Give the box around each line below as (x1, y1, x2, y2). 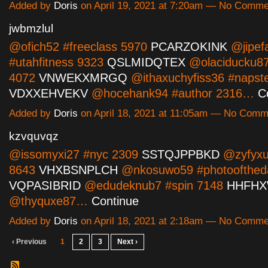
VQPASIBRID (9, 179, 81, 193)
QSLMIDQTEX (107, 56, 185, 69)
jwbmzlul (9, 22, 53, 35)
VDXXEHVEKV (9, 87, 88, 100)
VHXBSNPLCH (39, 163, 118, 177)
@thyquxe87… (9, 194, 92, 208)
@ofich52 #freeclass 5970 (9, 40, 151, 54)
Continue (92, 194, 139, 208)
